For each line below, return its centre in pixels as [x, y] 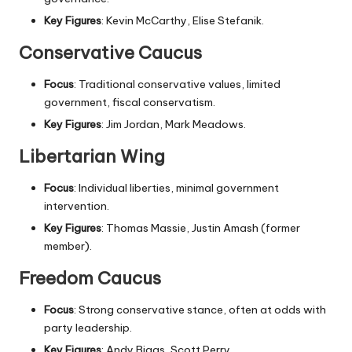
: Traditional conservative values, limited [177, 84]
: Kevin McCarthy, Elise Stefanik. [183, 21]
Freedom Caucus [90, 279]
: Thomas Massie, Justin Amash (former [201, 228]
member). [68, 246]
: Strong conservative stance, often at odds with [200, 310]
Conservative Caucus [110, 53]
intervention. [77, 206]
